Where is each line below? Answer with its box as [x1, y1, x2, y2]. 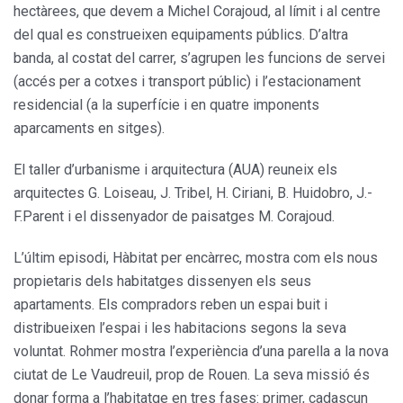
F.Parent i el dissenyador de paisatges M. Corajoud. [13, 208, 335, 226]
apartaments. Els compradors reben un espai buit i [13, 296, 327, 314]
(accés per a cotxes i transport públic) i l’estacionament [13, 73, 361, 91]
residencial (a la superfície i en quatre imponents [13, 96, 319, 114]
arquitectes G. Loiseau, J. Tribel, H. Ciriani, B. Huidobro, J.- [13, 184, 372, 202]
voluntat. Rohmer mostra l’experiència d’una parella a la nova [13, 343, 389, 361]
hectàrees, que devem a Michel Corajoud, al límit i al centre [13, 3, 381, 21]
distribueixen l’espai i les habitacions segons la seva [13, 319, 346, 337]
